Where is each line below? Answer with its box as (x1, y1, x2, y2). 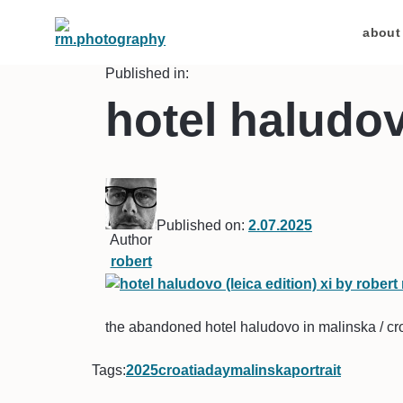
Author (110, 232, 152, 247)
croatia (158, 362, 205, 378)
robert (110, 254, 152, 269)
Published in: (105, 66, 189, 81)
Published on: (157, 217, 245, 233)
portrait (291, 362, 341, 378)
